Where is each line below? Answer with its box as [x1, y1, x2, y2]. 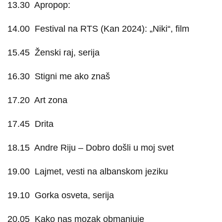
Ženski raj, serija [35, 48, 100, 57]
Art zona [34, 95, 67, 105]
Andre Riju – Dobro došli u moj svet [34, 143, 174, 153]
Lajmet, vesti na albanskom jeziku [35, 166, 168, 176]
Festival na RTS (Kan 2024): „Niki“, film [35, 24, 189, 34]
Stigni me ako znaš [35, 71, 110, 81]
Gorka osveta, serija [35, 190, 114, 200]
